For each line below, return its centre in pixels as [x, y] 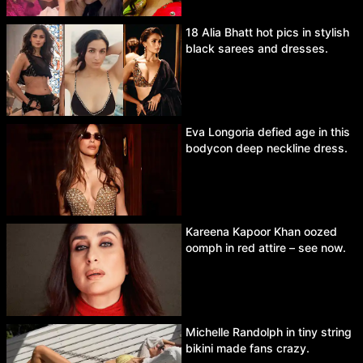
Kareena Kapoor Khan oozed [261, 232]
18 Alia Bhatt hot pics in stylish [267, 32]
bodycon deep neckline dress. [267, 147]
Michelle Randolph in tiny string [269, 331]
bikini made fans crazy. [248, 348]
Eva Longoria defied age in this [268, 131]
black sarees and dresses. [257, 48]
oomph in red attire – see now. [266, 248]
